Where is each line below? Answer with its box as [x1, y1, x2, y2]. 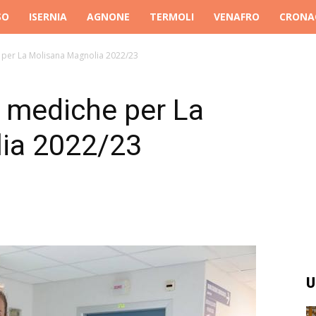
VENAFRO [214, 10, 260, 23]
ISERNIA [29, 10, 67, 23]
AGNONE [87, 10, 130, 23]
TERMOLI [150, 10, 194, 23]
